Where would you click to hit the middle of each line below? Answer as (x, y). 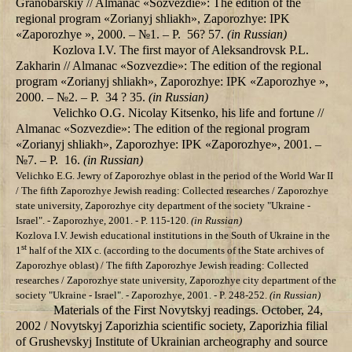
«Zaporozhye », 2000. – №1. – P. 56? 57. (121, 35)
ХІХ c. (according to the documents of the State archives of (199, 251)
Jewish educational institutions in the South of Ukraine (188, 236)
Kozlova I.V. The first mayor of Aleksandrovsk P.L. (181, 50)
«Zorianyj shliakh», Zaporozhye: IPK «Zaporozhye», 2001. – (169, 145)
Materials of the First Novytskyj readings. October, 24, (188, 310)
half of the (51, 251)
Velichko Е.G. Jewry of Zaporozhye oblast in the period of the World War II (174, 176)
